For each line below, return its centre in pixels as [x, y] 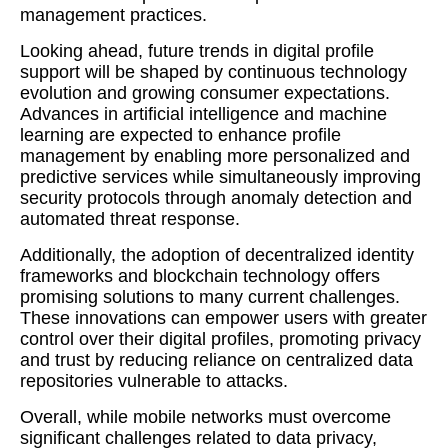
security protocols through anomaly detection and [216, 198]
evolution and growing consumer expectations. [205, 93]
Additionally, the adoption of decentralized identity [217, 255]
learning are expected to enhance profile [180, 135]
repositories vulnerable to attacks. [154, 381]
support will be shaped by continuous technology [213, 72]
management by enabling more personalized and [215, 156]
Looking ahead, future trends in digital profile [197, 51]
